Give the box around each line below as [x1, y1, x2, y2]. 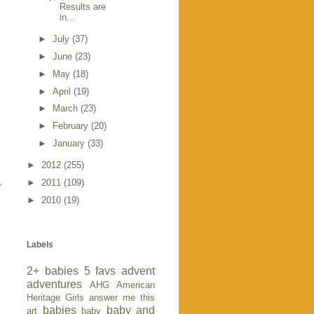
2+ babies [27, 265, 78, 278]
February [52, 121, 91, 132]
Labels [27, 240, 53, 250]
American [116, 280, 155, 291]
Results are [60, 1, 107, 13]
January [52, 137, 88, 149]
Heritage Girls [27, 292, 84, 303]
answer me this [89, 292, 155, 303]
